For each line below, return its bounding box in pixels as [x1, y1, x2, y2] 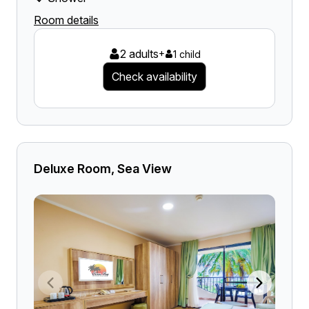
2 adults [119, 47, 159, 61]
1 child [172, 48, 201, 60]
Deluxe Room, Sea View [34, 161, 172, 176]
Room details [34, 13, 99, 27]
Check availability [112, 70, 197, 83]
